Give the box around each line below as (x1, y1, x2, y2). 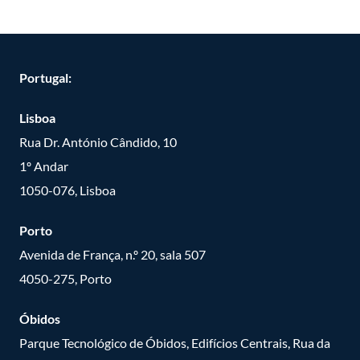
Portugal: (19, 69, 72, 85)
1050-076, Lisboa (19, 182, 116, 198)
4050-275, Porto (19, 270, 112, 286)
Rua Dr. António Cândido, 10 (19, 133, 177, 149)
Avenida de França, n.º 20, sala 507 (19, 246, 206, 262)
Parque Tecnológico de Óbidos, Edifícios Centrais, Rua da (19, 334, 330, 350)
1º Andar (19, 157, 68, 174)
